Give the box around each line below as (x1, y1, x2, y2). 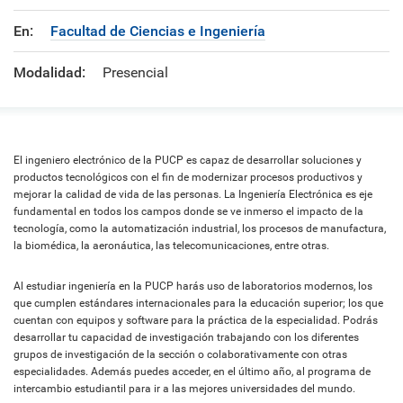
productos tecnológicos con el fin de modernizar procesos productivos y (13, 170, 363, 184)
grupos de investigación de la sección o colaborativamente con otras (13, 347, 347, 361)
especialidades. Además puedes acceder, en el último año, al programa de (13, 364, 371, 378)
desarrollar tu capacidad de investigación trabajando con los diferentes (13, 330, 359, 344)
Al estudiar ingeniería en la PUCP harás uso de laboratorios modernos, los (13, 279, 372, 292)
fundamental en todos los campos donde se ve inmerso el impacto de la (13, 204, 363, 218)
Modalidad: (13, 63, 85, 81)
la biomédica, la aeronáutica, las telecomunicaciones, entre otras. (13, 238, 329, 252)
